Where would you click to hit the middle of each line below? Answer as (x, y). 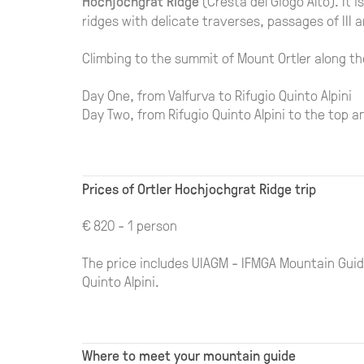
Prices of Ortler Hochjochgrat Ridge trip (199, 188)
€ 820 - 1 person (129, 224)
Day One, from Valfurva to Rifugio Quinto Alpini (217, 95)
